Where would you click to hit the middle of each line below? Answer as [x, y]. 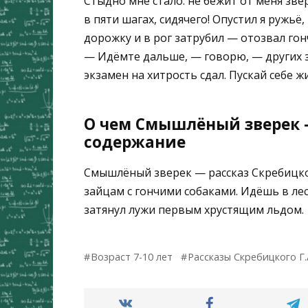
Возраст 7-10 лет [132, 256]
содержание [135, 142]
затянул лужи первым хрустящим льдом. [194, 209]
